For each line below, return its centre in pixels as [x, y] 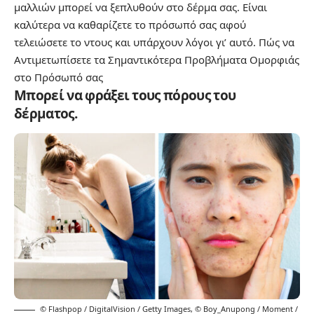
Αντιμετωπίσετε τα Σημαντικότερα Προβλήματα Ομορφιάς [157, 59]
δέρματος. [46, 113]
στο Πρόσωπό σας [59, 77]
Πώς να [277, 42]
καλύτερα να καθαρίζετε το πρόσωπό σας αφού [130, 24]
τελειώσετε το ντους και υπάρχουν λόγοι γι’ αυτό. [136, 42]
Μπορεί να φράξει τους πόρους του [125, 95]
